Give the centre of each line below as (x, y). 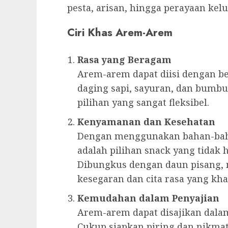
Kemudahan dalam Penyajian (148, 198)
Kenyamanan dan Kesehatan (146, 121)
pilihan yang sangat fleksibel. (143, 102)
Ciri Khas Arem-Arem (120, 32)
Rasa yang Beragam (124, 59)
